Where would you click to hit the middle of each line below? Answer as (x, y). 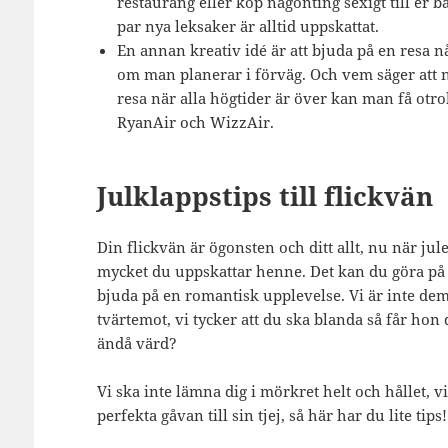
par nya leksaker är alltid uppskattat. (247, 25)
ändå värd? (136, 342)
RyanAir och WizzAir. (195, 121)
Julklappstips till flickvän (264, 195)
